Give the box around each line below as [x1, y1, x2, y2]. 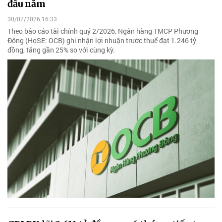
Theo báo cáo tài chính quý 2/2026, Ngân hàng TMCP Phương [7, 26, 198, 36]
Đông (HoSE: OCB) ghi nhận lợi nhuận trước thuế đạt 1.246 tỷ [7, 36, 196, 46]
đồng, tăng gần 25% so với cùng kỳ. [7, 45, 115, 55]
